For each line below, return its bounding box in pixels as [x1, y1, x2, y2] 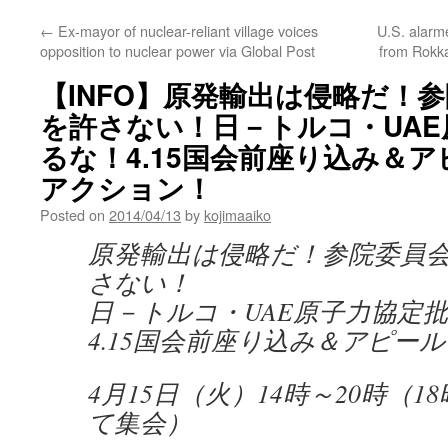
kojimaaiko [204, 204, 271, 225]
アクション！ [40, 167, 213, 208]
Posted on [40, 204, 105, 225]
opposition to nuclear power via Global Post [40, 40, 315, 61]
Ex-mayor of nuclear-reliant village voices [54, 20, 318, 41]
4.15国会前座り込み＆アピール [88, 323, 445, 357]
